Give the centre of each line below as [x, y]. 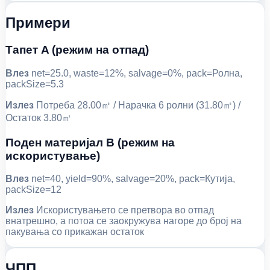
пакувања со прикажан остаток [75, 232]
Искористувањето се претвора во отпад [124, 210]
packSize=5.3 [35, 84]
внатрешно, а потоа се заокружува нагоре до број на [124, 221]
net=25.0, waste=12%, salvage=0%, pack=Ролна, [136, 73]
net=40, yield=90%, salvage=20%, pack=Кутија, [132, 179]
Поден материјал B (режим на [90, 142]
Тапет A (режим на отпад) [77, 50]
